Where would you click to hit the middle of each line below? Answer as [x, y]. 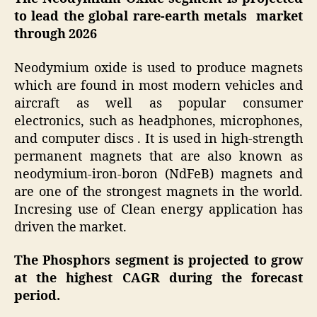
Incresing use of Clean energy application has [158, 209]
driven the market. [70, 227]
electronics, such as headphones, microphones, [158, 121]
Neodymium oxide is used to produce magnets [158, 68]
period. [37, 296]
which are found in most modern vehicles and [158, 86]
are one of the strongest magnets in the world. [158, 192]
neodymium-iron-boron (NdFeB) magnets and [158, 174]
